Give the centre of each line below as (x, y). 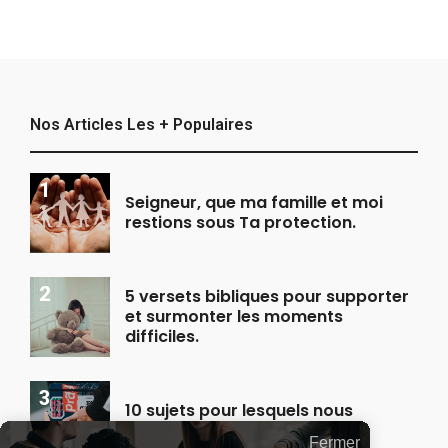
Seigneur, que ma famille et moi (254, 202)
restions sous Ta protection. (240, 222)
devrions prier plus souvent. (239, 430)
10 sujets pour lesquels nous (239, 410)
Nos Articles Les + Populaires (141, 124)
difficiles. (162, 336)
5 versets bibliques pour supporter (267, 296)
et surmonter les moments (234, 316)
